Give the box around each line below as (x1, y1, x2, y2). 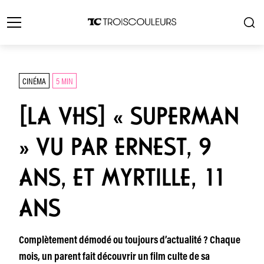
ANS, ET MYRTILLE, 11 (19, 163, 226, 192)
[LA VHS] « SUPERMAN (19, 101, 239, 131)
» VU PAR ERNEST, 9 (19, 132, 212, 161)
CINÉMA (22, 74, 46, 87)
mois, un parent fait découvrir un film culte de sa (19, 252, 210, 263)
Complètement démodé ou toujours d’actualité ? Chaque (19, 236, 240, 246)
